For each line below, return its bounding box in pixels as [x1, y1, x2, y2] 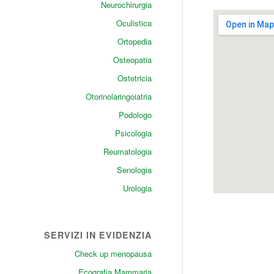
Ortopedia [117, 35, 152, 47]
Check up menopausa [74, 248, 152, 259]
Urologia [122, 182, 152, 194]
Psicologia [114, 127, 152, 139]
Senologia [116, 164, 152, 176]
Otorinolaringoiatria [85, 91, 152, 102]
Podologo [118, 109, 152, 120]
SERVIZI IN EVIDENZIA [43, 229, 152, 241]
